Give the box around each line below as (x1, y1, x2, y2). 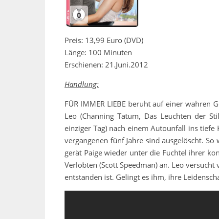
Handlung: (65, 79, 99, 89)
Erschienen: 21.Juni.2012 (65, 59, 148, 69)
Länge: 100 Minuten (65, 47, 132, 57)
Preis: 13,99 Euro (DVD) (65, 35, 143, 45)
